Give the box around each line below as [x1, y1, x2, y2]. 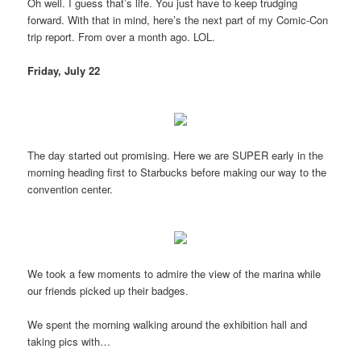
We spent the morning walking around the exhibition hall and [27, 317, 308, 333]
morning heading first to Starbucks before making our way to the [27, 164, 327, 180]
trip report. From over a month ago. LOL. [27, 28, 216, 44]
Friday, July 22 [27, 62, 101, 78]
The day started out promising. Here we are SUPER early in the [27, 147, 324, 163]
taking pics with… [27, 334, 111, 350]
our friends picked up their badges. [27, 283, 189, 299]
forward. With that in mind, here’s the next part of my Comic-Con [27, 11, 329, 27]
